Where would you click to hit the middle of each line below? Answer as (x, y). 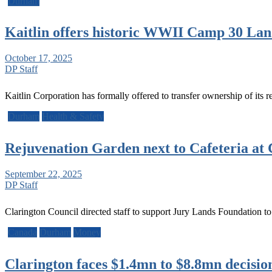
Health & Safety (73, 117)
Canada (22, 233)
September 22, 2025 (43, 174)
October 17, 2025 (39, 58)
